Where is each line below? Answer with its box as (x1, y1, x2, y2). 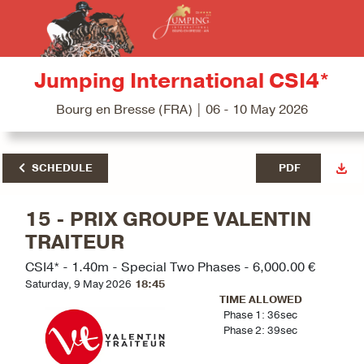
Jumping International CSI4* (34, 67, 330, 96)
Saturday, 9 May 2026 (25, 277, 132, 292)
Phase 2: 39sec (223, 323, 297, 339)
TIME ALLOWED (219, 292, 302, 308)
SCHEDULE (31, 160, 93, 175)
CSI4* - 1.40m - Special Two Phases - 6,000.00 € (25, 258, 315, 277)
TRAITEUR (25, 229, 124, 256)
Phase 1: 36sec (223, 308, 297, 323)
